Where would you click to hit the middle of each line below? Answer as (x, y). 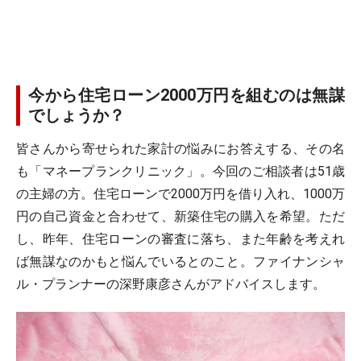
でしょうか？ (77, 115)
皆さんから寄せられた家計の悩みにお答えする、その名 (180, 149)
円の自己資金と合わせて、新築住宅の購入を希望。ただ (180, 216)
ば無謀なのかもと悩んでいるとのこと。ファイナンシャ (180, 261)
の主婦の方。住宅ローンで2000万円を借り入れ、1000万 (180, 194)
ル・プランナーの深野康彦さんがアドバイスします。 (171, 284)
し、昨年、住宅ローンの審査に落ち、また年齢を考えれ (180, 239)
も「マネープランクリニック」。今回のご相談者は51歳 (180, 171)
